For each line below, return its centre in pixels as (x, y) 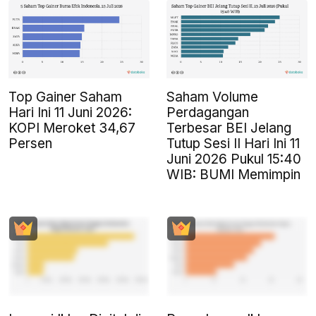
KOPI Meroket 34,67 (72, 128)
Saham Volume (212, 97)
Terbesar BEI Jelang (229, 128)
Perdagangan (208, 113)
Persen (30, 144)
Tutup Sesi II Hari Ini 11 (233, 144)
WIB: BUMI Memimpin (233, 175)
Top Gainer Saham (65, 97)
